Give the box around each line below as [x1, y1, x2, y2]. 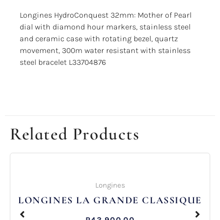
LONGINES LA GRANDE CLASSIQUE [18, 194, 202, 207]
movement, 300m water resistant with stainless [20, 46, 191, 55]
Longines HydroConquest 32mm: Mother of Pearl [20, 10, 192, 20]
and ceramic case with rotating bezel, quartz [20, 34, 178, 44]
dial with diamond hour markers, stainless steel [20, 22, 191, 32]
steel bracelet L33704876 [20, 57, 106, 67]
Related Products [10, 124, 140, 145]
